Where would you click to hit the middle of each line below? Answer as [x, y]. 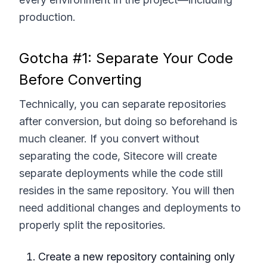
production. [47, 17]
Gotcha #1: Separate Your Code [126, 58]
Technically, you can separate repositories [122, 104]
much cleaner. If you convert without [109, 138]
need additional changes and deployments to [130, 207]
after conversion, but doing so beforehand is [128, 121]
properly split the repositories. [92, 225]
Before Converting [80, 79]
